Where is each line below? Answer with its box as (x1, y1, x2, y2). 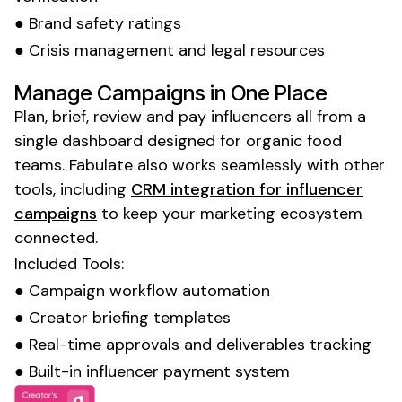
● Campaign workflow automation (14, 279, 270, 301)
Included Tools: (14, 252, 124, 275)
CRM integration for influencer (131, 178, 363, 200)
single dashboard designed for (14, 129, 246, 152)
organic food (246, 129, 342, 152)
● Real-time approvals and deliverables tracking (14, 333, 371, 355)
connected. (14, 226, 98, 249)
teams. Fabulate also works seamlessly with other (14, 153, 385, 176)
